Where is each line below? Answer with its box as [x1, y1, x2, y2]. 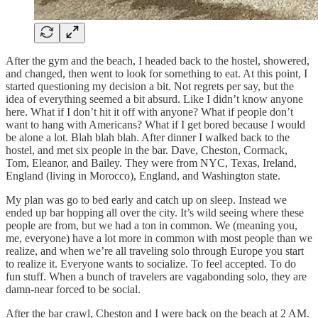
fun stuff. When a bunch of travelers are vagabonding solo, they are [6, 270, 307, 283]
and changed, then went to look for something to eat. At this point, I [6, 67, 307, 80]
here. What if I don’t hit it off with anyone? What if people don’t [6, 106, 293, 119]
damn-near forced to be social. [6, 283, 141, 296]
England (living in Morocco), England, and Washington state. [6, 170, 280, 182]
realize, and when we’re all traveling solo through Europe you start [6, 245, 304, 258]
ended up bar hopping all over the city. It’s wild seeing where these [6, 207, 304, 219]
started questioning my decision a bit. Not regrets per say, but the [6, 80, 294, 93]
